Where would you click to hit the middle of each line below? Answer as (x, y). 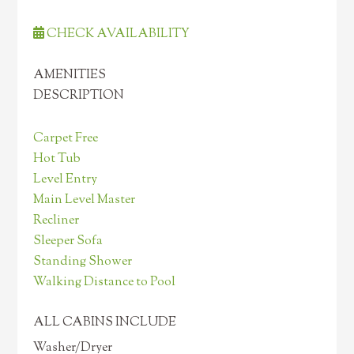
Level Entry (66, 180)
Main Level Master (85, 200)
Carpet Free (66, 139)
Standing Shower (83, 262)
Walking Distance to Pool (105, 282)
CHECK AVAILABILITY (117, 34)
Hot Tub (57, 159)
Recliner (56, 221)
